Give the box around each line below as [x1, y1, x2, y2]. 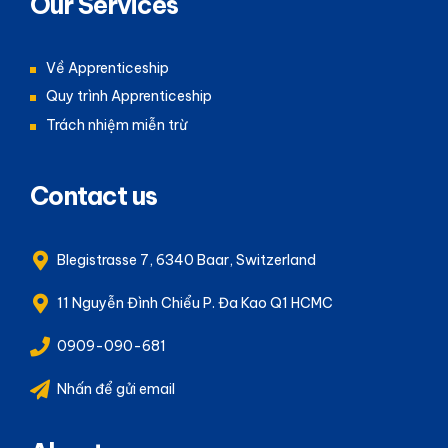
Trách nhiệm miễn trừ [46, 115, 187, 134]
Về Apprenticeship [46, 58, 169, 77]
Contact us [30, 179, 158, 212]
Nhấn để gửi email [57, 379, 175, 398]
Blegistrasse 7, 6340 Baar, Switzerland [57, 250, 316, 269]
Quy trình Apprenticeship [46, 87, 212, 106]
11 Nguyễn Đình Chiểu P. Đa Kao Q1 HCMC [57, 293, 333, 312]
